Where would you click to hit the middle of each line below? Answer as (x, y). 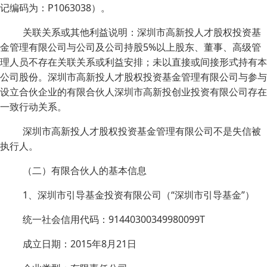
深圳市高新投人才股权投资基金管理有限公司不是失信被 (142, 131)
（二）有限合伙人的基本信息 (85, 170)
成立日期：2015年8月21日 (80, 244)
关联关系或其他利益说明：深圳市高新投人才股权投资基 (142, 32)
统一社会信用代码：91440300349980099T (114, 219)
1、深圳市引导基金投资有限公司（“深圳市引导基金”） (139, 195)
